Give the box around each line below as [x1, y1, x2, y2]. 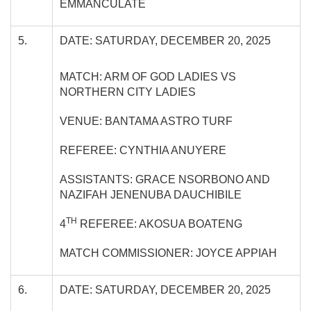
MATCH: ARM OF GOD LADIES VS [60, 70, 236, 83]
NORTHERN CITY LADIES [60, 85, 196, 98]
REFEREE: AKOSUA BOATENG [77, 217, 242, 230]
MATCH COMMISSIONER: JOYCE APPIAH [60, 246, 277, 259]
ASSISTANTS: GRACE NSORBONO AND [60, 173, 270, 185]
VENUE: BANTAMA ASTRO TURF [60, 115, 233, 127]
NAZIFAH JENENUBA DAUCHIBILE [60, 188, 242, 201]
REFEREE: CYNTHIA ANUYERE [60, 144, 226, 156]
